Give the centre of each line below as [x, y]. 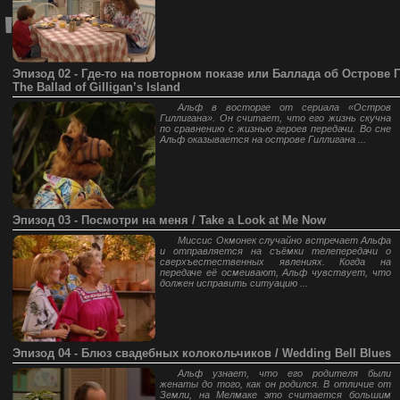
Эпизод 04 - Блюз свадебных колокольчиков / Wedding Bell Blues [202, 353]
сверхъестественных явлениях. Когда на [275, 262]
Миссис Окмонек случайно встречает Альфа [284, 240]
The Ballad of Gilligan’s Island [96, 87]
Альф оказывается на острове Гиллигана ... [263, 139]
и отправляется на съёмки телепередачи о [275, 251]
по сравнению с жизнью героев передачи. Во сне [275, 129]
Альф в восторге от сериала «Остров [284, 107]
